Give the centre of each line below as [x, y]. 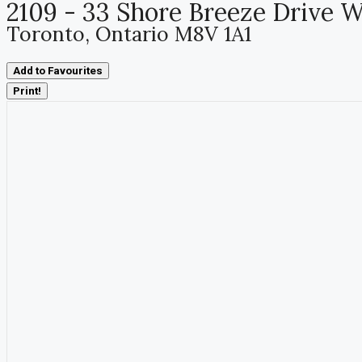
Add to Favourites [58, 71]
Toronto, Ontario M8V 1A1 [129, 34]
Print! [27, 91]
